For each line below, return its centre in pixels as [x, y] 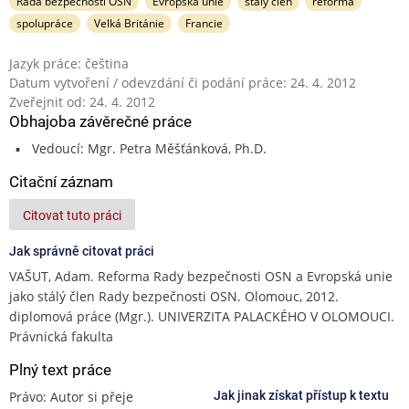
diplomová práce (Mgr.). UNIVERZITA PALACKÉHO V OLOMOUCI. [202, 316]
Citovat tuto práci [72, 215]
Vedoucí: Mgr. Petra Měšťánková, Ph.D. [149, 148]
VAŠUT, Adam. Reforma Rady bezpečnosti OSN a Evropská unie [201, 276]
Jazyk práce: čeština [69, 63]
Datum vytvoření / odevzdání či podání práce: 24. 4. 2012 [183, 82]
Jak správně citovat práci [82, 251]
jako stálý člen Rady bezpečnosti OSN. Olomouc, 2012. [174, 296]
